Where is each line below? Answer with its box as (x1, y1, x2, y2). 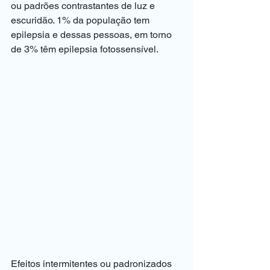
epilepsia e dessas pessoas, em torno (11, 29, 174, 40)
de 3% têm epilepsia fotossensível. (11, 43, 159, 55)
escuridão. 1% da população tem (11, 14, 152, 26)
